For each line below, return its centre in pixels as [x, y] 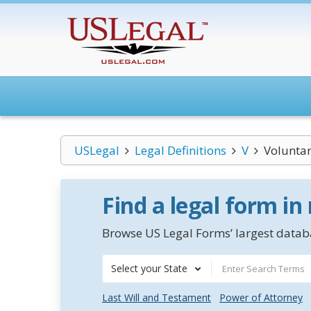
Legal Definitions [180, 150]
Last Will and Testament [157, 297]
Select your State [149, 268]
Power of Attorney [261, 297]
